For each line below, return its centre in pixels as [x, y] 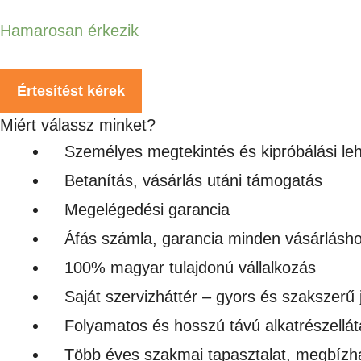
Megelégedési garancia [147, 209]
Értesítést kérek [71, 91]
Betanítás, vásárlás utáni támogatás [193, 180]
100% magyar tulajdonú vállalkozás [190, 267]
